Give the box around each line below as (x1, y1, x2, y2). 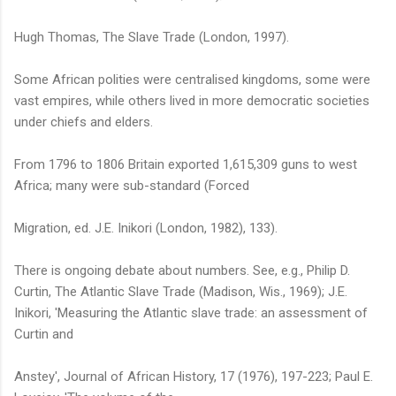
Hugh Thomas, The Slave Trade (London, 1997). (14, 28, 289, 45)
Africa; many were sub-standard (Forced (14, 177, 249, 194)
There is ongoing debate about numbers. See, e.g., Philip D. (14, 262, 350, 278)
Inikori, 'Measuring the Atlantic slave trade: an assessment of (14, 304, 368, 321)
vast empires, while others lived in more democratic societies (14, 92, 369, 109)
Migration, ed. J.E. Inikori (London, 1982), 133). (14, 219, 278, 236)
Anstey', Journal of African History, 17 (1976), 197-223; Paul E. (14, 368, 373, 385)
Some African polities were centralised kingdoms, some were (14, 71, 370, 88)
